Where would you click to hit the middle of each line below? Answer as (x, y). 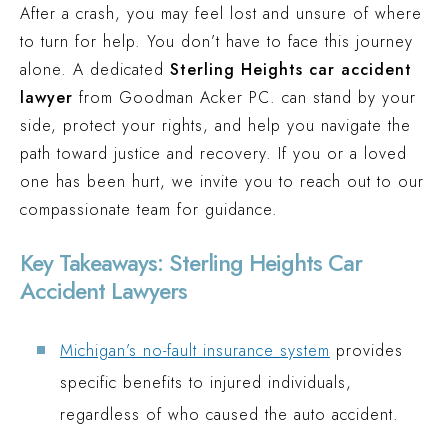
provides (366, 350)
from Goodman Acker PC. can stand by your (244, 97)
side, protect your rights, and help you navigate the (215, 125)
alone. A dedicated (95, 69)
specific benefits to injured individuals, (206, 382)
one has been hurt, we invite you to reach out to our (222, 181)
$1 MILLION (112, 57)
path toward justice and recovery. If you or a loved (213, 153)
